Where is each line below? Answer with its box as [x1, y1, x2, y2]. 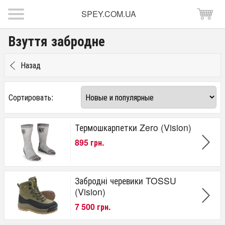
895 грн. [75, 137, 104, 149]
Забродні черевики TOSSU [75, 174, 176, 187]
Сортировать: [9, 91, 53, 103]
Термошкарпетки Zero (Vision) [75, 121, 191, 134]
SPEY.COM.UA [81, 8, 136, 20]
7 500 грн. [75, 201, 110, 213]
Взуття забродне [8, 31, 105, 50]
